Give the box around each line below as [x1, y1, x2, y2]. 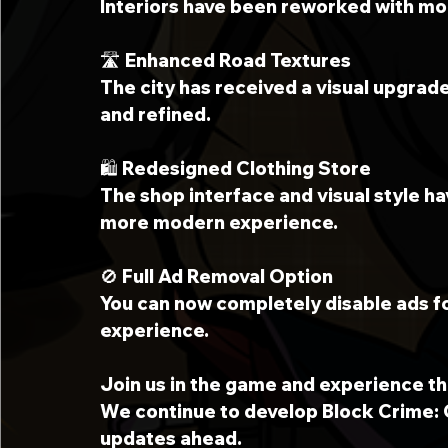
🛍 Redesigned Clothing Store [100, 157, 371, 180]
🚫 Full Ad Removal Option [100, 265, 333, 288]
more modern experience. [100, 211, 338, 234]
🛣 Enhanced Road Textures [100, 49, 351, 72]
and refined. [100, 103, 211, 126]
